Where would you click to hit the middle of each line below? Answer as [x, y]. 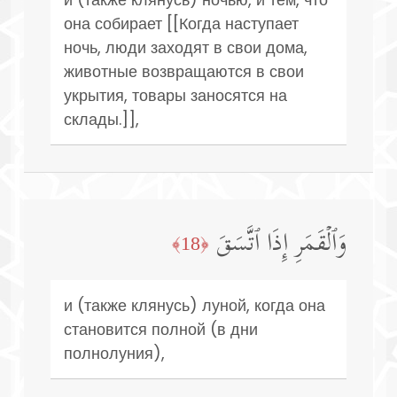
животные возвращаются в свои [184, 71]
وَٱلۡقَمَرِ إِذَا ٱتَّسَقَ [281, 245]
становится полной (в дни [161, 329]
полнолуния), [114, 353]
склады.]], [101, 119]
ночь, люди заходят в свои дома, [186, 47]
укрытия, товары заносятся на [175, 95]
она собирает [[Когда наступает [181, 23]
